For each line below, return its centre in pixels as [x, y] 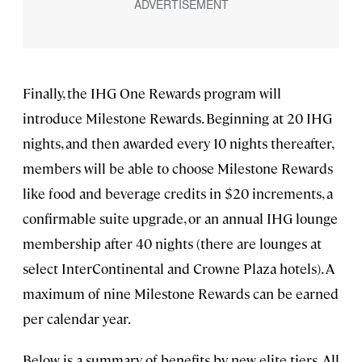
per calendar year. [77, 318]
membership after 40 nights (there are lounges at [172, 243]
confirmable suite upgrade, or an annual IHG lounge [180, 218]
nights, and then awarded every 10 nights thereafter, [178, 143]
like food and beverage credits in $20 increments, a [178, 193]
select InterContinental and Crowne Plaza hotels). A [179, 268]
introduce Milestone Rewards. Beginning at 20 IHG [177, 118]
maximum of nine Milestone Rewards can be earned [181, 293]
